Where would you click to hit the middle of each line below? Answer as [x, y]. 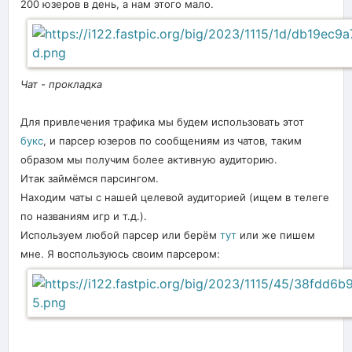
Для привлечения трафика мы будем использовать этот [162, 121]
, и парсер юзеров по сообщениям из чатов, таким [172, 140]
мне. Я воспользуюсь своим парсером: [120, 253]
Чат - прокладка [61, 84]
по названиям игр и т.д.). [84, 216]
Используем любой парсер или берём [120, 235]
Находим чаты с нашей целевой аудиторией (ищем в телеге [175, 197]
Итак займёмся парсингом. [90, 178]
